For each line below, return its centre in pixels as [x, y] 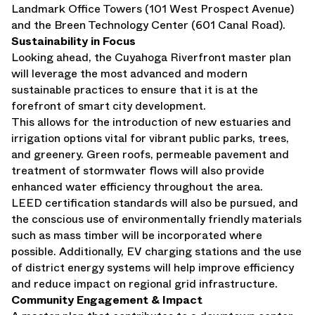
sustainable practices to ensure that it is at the [135, 90]
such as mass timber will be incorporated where [137, 235]
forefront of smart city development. [109, 106]
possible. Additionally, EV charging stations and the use [156, 251]
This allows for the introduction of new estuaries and [151, 122]
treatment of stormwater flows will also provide [138, 171]
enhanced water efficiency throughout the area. [137, 187]
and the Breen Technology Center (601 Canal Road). [148, 25]
